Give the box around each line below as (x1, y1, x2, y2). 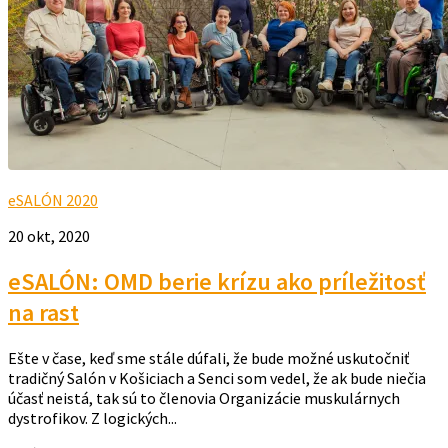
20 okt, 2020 (8, 226, 90, 247)
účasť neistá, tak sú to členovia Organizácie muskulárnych (8, 388, 400, 409)
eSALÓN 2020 (8, 190, 98, 211)
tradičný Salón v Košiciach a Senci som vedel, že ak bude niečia (8, 368, 426, 389)
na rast (8, 297, 79, 329)
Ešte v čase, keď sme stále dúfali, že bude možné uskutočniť (8, 348, 409, 369)
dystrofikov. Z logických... (8, 408, 177, 429)
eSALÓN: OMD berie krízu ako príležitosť (8, 266, 426, 298)
